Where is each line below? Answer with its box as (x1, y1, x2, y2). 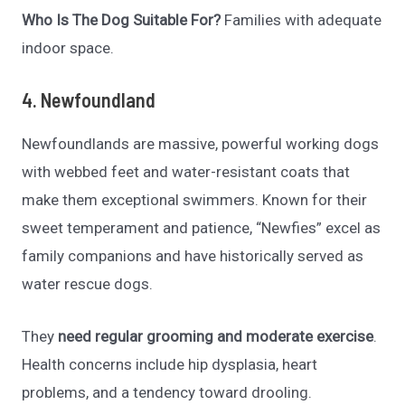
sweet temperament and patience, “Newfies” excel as (22, 218, 381, 237)
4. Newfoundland (22, 87, 156, 111)
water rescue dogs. (22, 274, 154, 293)
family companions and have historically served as (22, 246, 364, 265)
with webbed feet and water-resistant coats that (22, 162, 351, 181)
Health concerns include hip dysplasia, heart (22, 355, 318, 374)
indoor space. (22, 38, 115, 57)
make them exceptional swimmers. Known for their (22, 190, 368, 209)
